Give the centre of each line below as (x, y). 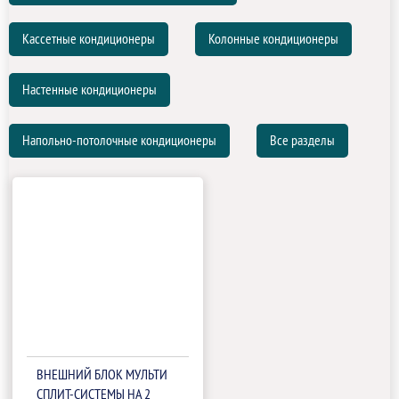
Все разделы (302, 141)
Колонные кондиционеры (273, 39)
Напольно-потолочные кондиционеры (119, 141)
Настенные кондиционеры (90, 90)
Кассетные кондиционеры (89, 39)
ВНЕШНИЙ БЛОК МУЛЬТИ (102, 375)
